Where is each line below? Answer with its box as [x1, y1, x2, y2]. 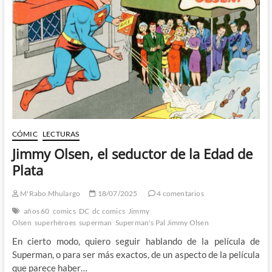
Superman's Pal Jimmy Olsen [115, 217, 209, 227]
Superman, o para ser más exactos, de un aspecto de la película [12, 248, 260, 260]
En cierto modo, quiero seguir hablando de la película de [12, 235, 260, 246]
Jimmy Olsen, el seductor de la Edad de [12, 144, 253, 163]
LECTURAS [42, 129, 80, 138]
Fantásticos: [35, 16, 71, 25]
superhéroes [34, 217, 76, 227]
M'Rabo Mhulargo [18, 188, 81, 198]
